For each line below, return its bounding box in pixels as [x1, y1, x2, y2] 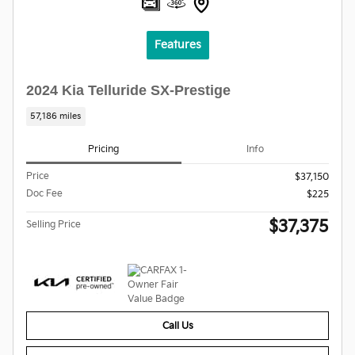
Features [154, 38, 201, 52]
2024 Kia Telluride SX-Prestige [26, 82, 231, 99]
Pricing [88, 143, 120, 155]
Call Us [162, 319, 193, 332]
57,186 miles [30, 111, 82, 121]
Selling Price [26, 219, 81, 231]
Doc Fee [26, 188, 63, 200]
